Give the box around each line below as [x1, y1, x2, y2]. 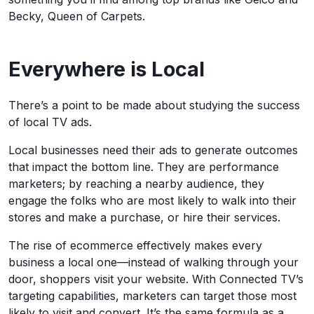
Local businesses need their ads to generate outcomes [8, 142, 298, 157]
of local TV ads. [8, 114, 95, 129]
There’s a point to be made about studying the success [8, 97, 300, 112]
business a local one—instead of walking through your [8, 254, 299, 269]
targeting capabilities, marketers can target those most [8, 288, 296, 303]
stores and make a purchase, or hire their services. [8, 210, 284, 224]
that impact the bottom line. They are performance [8, 159, 279, 174]
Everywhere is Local [8, 56, 205, 81]
